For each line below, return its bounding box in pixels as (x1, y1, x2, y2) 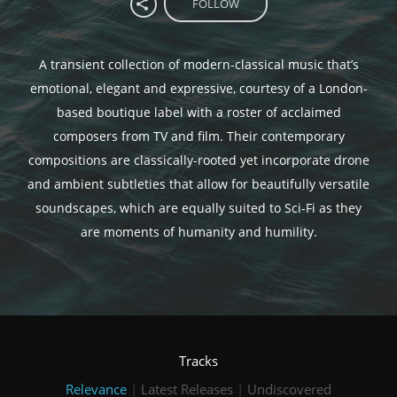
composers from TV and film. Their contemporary (52, 128, 345, 144)
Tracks (179, 351, 218, 370)
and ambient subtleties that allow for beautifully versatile (27, 175, 370, 192)
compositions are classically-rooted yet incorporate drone (27, 152, 370, 168)
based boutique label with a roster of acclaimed (56, 104, 341, 121)
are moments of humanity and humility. (80, 223, 317, 240)
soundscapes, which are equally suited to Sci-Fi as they (35, 199, 362, 216)
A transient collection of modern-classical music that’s (38, 56, 359, 73)
